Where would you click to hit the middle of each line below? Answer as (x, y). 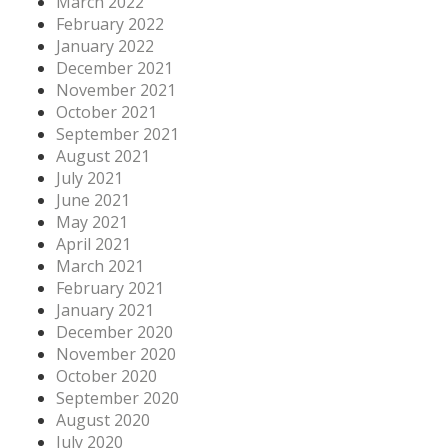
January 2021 (105, 309)
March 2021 (100, 265)
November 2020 (116, 353)
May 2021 (92, 221)
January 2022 (105, 45)
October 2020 (106, 375)
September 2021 (117, 133)
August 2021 (103, 155)
